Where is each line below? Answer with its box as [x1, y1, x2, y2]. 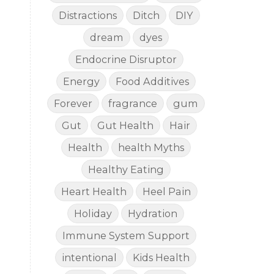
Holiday [74, 207, 113, 220]
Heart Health [61, 185, 127, 198]
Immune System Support [62, 229, 190, 242]
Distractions [58, 9, 117, 22]
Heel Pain [142, 185, 191, 198]
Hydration [128, 207, 178, 220]
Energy [62, 75, 100, 88]
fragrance [108, 97, 157, 110]
